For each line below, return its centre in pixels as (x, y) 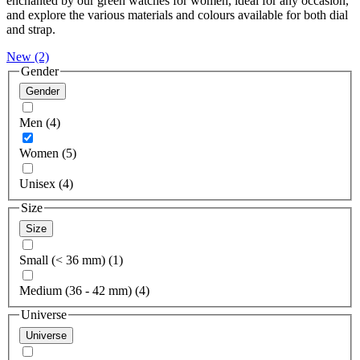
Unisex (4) (46, 184)
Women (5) (48, 153)
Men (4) (40, 123)
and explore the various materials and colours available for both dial (177, 14)
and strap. (31, 29)
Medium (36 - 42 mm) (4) (84, 291)
